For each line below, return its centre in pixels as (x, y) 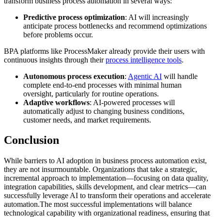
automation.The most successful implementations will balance (98, 204)
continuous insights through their (55, 60)
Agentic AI (145, 76)
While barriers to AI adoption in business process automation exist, (105, 161)
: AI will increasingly (157, 17)
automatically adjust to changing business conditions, (104, 111)
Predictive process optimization (74, 17)
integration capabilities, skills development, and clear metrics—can (105, 187)
